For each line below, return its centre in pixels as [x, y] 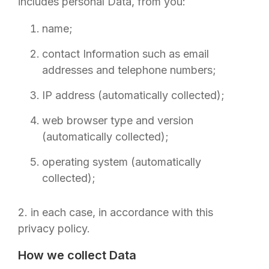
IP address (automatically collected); [133, 95]
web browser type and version [118, 120]
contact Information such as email [125, 54]
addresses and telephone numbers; [129, 70]
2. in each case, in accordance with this [116, 212]
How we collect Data [77, 255]
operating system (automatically [122, 162]
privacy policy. [54, 228]
